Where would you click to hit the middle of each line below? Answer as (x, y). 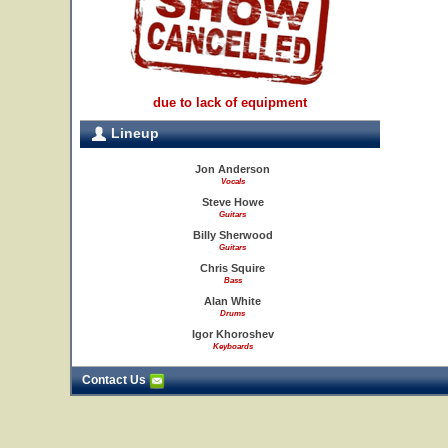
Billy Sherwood (232, 235)
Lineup (133, 133)
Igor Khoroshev (232, 334)
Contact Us (115, 380)
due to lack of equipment (230, 102)
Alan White (232, 301)
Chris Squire (232, 268)
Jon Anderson (232, 169)
